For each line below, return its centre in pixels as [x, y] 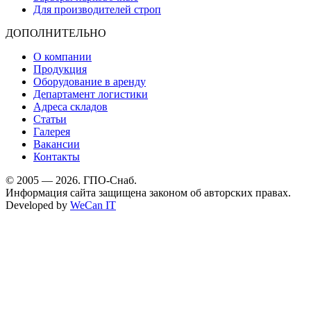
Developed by [38, 205]
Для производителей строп [97, 9]
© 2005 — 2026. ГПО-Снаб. [71, 180]
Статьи [50, 119]
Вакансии [57, 144]
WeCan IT [93, 205]
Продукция [60, 69]
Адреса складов [70, 106]
